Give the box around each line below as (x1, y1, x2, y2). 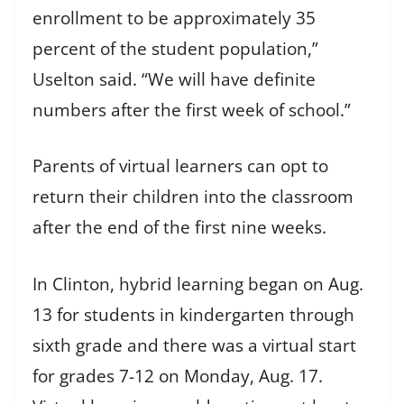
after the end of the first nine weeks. (32, 216, 335, 239)
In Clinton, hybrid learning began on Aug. (32, 271, 363, 296)
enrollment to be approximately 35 (32, 5, 316, 30)
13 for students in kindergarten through (32, 302, 354, 326)
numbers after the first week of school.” (32, 97, 351, 122)
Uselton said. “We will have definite (32, 67, 316, 91)
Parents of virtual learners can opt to (32, 154, 328, 178)
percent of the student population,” (32, 36, 318, 60)
